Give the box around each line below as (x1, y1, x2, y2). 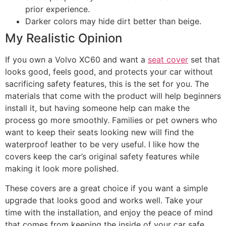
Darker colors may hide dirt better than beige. (25, 16, 201, 27)
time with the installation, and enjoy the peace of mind (5, 207, 213, 217)
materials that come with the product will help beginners (5, 91, 221, 101)
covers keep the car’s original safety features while (5, 151, 199, 162)
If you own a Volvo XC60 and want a (5, 54, 148, 65)
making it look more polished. (5, 163, 119, 174)
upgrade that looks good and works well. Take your (5, 195, 203, 205)
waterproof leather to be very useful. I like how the (5, 139, 199, 150)
